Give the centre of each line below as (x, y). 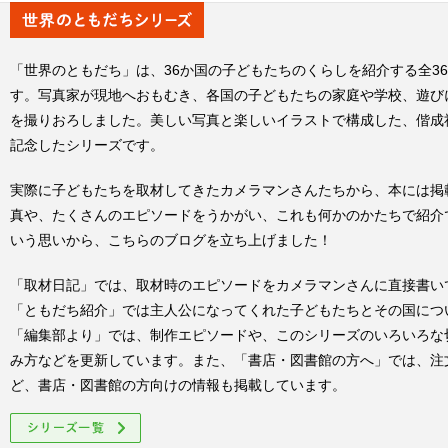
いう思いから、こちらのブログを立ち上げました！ (171, 240)
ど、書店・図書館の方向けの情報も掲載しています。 (178, 385)
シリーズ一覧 (193, 421)
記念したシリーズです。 (87, 145)
